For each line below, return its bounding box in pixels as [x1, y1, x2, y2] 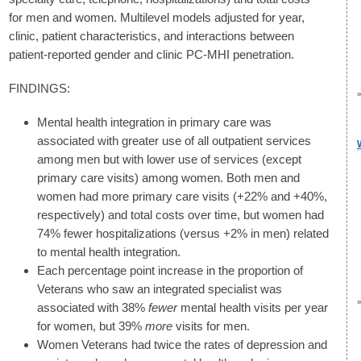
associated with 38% [37, 301, 148, 315]
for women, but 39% [37, 319, 145, 334]
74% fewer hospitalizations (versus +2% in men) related [37, 226, 329, 241]
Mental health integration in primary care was [37, 115, 272, 130]
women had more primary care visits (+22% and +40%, [37, 189, 327, 204]
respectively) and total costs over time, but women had [37, 208, 324, 222]
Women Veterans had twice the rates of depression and [37, 338, 327, 352]
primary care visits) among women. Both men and [37, 171, 300, 185]
